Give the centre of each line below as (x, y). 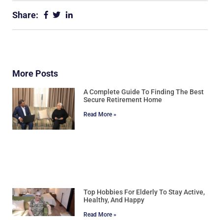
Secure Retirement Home (123, 99)
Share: (25, 15)
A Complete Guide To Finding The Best (144, 92)
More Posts (35, 73)
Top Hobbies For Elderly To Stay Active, (144, 192)
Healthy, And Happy (114, 200)
